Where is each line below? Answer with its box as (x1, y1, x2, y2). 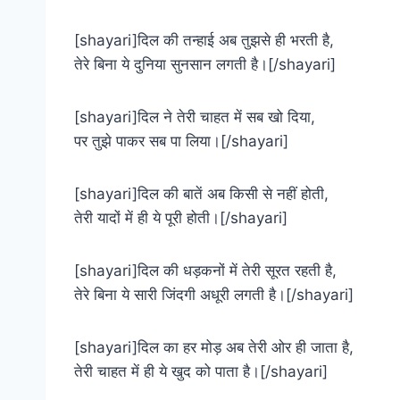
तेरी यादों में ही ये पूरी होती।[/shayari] (74, 208, 287, 227)
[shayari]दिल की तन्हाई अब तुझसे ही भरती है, (74, 30, 334, 49)
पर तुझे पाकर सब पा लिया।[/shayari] (74, 131, 288, 150)
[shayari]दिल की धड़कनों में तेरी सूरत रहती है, (74, 261, 337, 279)
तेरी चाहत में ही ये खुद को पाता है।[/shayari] (74, 362, 328, 380)
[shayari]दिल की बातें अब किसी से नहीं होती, (74, 184, 329, 203)
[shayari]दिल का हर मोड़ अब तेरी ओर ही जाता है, (74, 337, 354, 356)
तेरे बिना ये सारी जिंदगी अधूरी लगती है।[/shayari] (74, 285, 354, 304)
